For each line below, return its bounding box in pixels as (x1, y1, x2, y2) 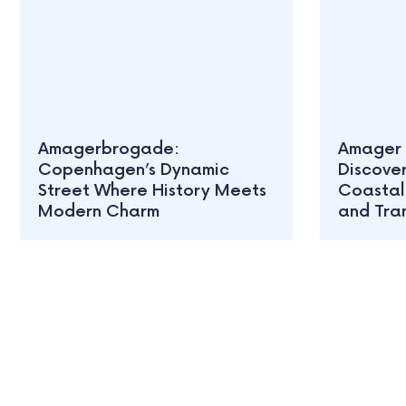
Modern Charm (38, 202, 159, 222)
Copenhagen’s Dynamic (38, 160, 229, 180)
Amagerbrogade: (38, 140, 179, 159)
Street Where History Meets (38, 181, 266, 201)
